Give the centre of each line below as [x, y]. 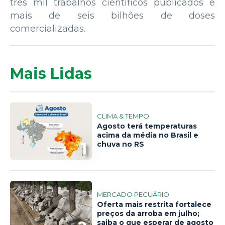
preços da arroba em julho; [148, 214]
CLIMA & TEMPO [123, 116]
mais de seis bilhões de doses [113, 15]
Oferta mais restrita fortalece [154, 205]
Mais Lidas [51, 73]
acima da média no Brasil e [148, 135]
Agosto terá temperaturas [147, 126]
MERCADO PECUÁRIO [133, 195]
